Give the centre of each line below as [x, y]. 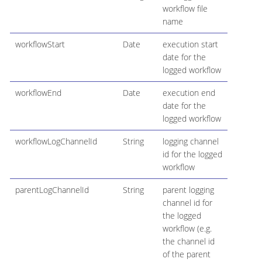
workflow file [185, 8]
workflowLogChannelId [56, 141]
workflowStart [40, 44]
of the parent [186, 254]
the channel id [188, 241]
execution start [190, 44]
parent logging [188, 189]
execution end [189, 92]
